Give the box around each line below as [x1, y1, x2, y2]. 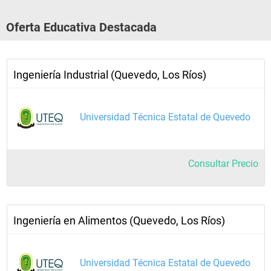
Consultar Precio [188, 158, 258, 169]
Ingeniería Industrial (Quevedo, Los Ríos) [13, 68, 206, 81]
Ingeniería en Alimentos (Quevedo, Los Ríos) [13, 214, 225, 227]
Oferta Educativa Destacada [6, 20, 157, 34]
